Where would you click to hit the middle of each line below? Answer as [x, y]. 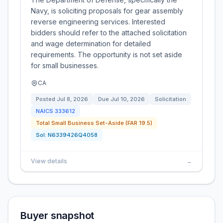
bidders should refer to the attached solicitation [109, 33]
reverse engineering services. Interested [98, 22]
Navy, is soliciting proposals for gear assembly [107, 11]
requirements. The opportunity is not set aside [107, 55]
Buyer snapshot [57, 216]
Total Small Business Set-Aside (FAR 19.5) [94, 123]
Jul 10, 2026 [128, 99]
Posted [46, 99]
